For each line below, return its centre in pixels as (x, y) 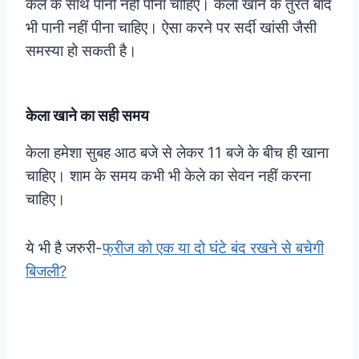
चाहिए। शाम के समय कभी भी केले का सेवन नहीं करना (168, 175)
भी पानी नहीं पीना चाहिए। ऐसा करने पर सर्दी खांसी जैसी (171, 27)
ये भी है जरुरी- (64, 248)
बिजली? (46, 271)
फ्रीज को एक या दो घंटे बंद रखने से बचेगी (213, 248)
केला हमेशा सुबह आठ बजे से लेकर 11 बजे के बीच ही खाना (177, 152)
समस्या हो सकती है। (81, 50)
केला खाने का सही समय (87, 115)
